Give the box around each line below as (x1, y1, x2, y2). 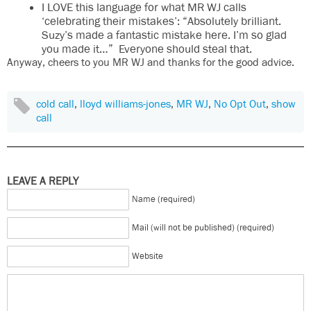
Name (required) (132, 194, 195, 206)
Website (132, 251, 163, 263)
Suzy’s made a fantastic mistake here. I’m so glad (42, 28, 287, 44)
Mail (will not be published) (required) (132, 222, 274, 235)
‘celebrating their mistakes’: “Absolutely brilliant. (42, 14, 281, 30)
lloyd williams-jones (80, 97, 171, 112)
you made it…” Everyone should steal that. (42, 42, 252, 58)
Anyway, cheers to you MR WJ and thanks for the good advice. (7, 56, 294, 71)
